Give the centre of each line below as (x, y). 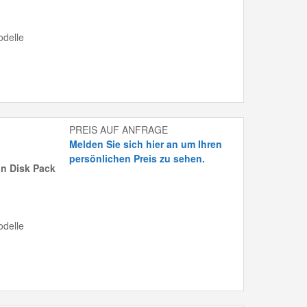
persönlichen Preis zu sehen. (137, 159)
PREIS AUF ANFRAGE (119, 130)
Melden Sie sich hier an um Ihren (146, 144)
